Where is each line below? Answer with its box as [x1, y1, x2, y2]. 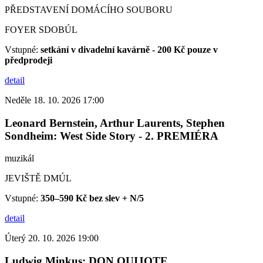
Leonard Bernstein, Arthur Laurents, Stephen [5, 116, 225, 129]
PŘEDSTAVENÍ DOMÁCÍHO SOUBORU [5, 4, 173, 15]
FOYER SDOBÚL [5, 24, 77, 35]
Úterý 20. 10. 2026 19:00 [5, 233, 99, 244]
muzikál [5, 153, 34, 164]
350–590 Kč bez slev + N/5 [41, 193, 144, 204]
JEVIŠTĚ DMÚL [5, 173, 72, 184]
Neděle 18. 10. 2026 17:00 [5, 95, 104, 105]
